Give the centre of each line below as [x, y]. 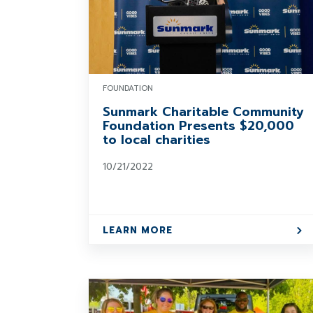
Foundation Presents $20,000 [198, 126]
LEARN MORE [138, 230]
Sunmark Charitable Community [203, 112]
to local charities [156, 140]
